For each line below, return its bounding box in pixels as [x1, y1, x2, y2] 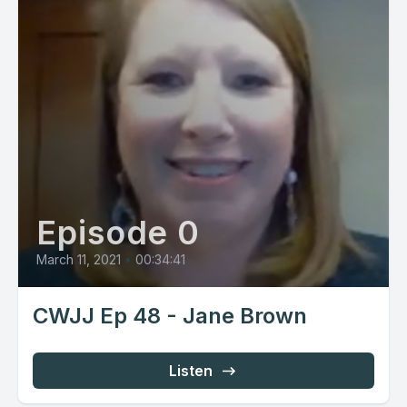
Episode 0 [36, 213, 201, 253]
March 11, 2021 [36, 252, 121, 268]
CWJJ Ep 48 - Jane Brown [33, 303, 307, 330]
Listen [169, 362, 213, 381]
